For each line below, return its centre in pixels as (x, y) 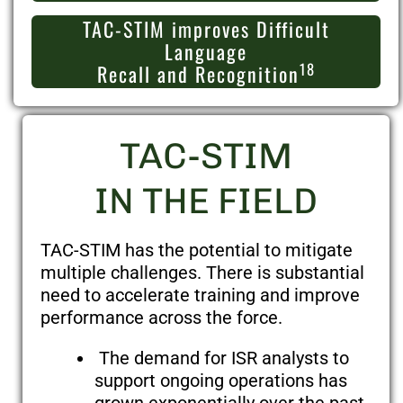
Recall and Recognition (198, 74)
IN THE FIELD (206, 201)
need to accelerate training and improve (200, 296)
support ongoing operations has (221, 381)
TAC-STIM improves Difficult (206, 29)
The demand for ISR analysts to (222, 358)
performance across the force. (161, 318)
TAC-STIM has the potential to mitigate (197, 251)
